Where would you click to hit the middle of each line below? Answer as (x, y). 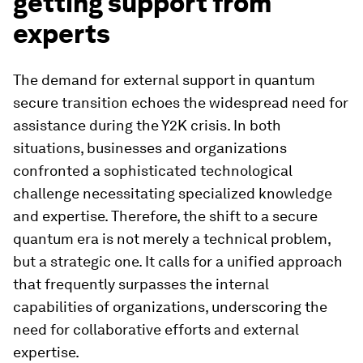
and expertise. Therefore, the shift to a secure (165, 216)
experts (62, 34)
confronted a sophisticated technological (153, 171)
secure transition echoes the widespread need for (181, 102)
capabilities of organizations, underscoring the (170, 307)
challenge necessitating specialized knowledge (173, 193)
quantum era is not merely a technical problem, (172, 239)
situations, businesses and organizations (150, 148)
